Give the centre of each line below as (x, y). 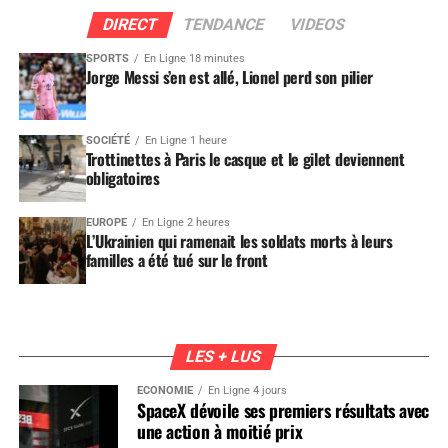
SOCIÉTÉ (107, 140)
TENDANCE (223, 24)
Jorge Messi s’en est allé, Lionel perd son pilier (229, 76)
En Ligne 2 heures (185, 222)
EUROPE (106, 222)
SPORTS (107, 58)
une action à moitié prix (219, 430)
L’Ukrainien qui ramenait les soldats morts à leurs (239, 240)
